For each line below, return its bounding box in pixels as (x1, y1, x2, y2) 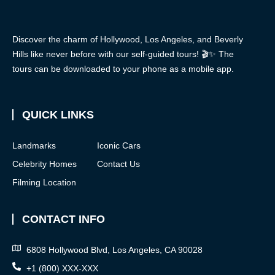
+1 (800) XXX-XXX (26, 263, 98, 274)
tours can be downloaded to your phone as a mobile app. (12, 63, 234, 74)
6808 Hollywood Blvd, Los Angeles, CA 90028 (26, 245, 203, 255)
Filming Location (12, 177, 76, 188)
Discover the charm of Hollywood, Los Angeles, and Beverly (12, 34, 243, 44)
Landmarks (12, 141, 56, 151)
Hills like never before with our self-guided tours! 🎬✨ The (12, 48, 234, 59)
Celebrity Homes (12, 159, 77, 169)
